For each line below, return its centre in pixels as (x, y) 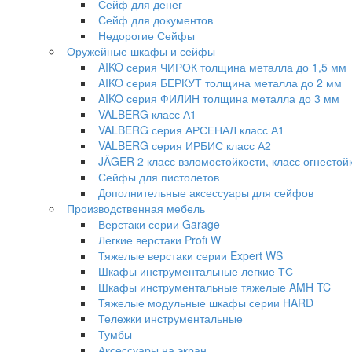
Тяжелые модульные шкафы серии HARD (206, 302)
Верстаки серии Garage (159, 224)
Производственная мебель (136, 208)
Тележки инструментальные (170, 318)
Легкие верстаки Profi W (159, 240)
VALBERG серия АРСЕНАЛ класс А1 (191, 130)
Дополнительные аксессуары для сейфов (206, 192)
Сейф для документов (156, 20)
